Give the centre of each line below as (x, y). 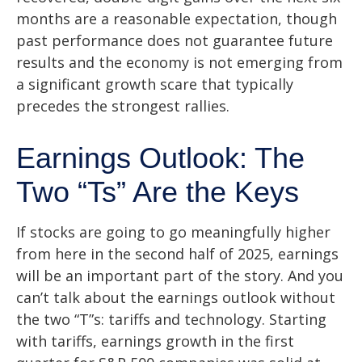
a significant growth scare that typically (155, 84)
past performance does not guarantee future (175, 40)
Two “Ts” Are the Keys (158, 192)
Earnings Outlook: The (160, 158)
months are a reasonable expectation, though (177, 18)
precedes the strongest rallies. (123, 105)
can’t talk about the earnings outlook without (176, 297)
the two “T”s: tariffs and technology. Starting (171, 319)
